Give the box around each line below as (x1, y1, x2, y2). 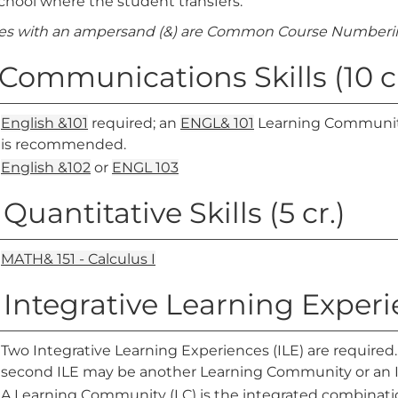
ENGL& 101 (180, 115, 254, 131)
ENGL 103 (112, 159, 179, 176)
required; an (88, 115, 180, 131)
